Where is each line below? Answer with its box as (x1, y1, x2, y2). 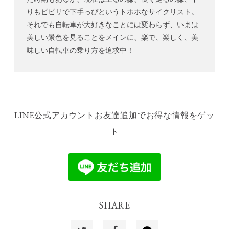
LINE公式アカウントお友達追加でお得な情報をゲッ (14, 109, 215, 121)
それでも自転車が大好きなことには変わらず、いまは (27, 19, 198, 29)
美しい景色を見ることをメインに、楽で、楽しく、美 (27, 32, 198, 41)
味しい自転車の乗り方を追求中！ (27, 45, 134, 54)
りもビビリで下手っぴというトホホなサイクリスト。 (27, 7, 198, 16)
